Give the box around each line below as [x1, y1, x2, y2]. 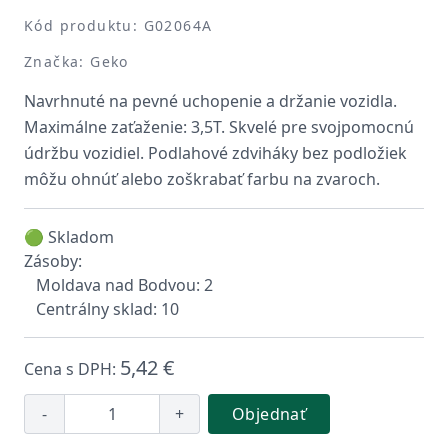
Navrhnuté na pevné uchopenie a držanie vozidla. [24, 90, 397, 112]
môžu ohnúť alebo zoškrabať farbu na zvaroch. [24, 168, 380, 190]
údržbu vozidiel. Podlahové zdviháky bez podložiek [24, 142, 407, 164]
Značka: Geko [24, 52, 129, 71]
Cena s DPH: [24, 358, 120, 380]
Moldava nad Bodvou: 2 [36, 274, 213, 296]
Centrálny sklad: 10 [36, 298, 179, 320]
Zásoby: [24, 250, 82, 272]
